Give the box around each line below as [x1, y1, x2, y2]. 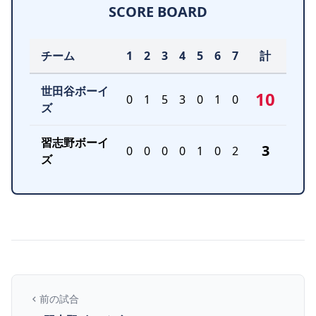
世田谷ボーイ [41, 83, 109, 99]
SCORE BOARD [109, 2, 207, 21]
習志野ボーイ [41, 135, 109, 150]
